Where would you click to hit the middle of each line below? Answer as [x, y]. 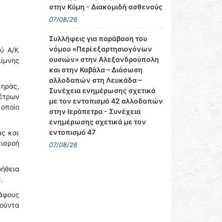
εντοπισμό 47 [72, 132]
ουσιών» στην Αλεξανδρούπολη [104, 59]
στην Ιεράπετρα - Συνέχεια [95, 111]
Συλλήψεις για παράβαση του [98, 38]
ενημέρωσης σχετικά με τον [97, 122]
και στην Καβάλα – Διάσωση [96, 70]
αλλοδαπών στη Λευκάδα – [95, 80]
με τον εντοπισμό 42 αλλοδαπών [106, 101]
